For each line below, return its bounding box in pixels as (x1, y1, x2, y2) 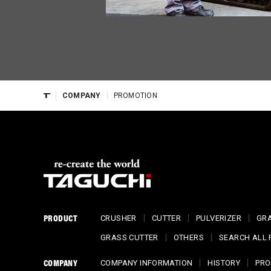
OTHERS (173, 233, 204, 243)
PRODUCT (44, 211, 78, 224)
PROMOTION (113, 91, 157, 100)
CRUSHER (100, 214, 137, 223)
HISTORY (207, 258, 241, 268)
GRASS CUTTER (100, 233, 158, 243)
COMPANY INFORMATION (100, 258, 193, 268)
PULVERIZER (196, 214, 241, 223)
